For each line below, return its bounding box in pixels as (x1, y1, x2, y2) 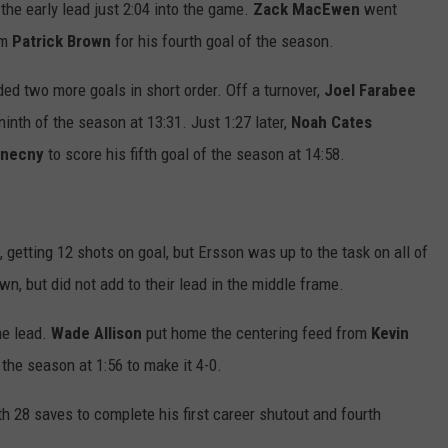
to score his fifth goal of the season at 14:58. (44, 144, 345, 165)
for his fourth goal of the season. (111, 31, 334, 52)
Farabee (359, 80, 416, 101)
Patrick (12, 31, 63, 52)
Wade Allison (51, 323, 142, 344)
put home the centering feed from (142, 323, 371, 344)
